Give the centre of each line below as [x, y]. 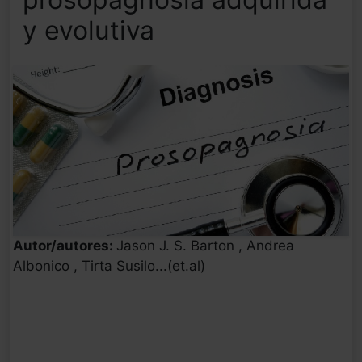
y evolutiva [88, 31]
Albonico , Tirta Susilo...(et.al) [109, 266]
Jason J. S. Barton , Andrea [205, 246]
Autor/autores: [65, 246]
